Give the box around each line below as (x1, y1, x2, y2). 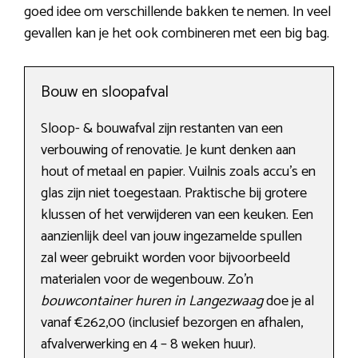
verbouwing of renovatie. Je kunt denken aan (41, 138, 296, 163)
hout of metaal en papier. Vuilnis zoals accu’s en (41, 160, 316, 185)
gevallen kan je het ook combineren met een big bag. (24, 22, 329, 46)
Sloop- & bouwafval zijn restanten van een (41, 117, 283, 141)
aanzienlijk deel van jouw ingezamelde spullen (41, 225, 302, 249)
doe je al (263, 289, 314, 314)
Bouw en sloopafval (41, 79, 169, 106)
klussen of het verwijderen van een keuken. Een (41, 203, 313, 228)
